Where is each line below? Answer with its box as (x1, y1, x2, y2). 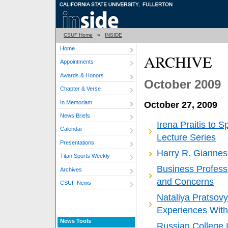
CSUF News (60, 179, 91, 186)
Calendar (60, 126, 82, 132)
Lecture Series (157, 132, 216, 142)
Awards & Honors (60, 72, 104, 78)
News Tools (60, 217, 91, 224)
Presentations (60, 139, 94, 146)
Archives (60, 166, 82, 173)
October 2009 (144, 77, 221, 91)
